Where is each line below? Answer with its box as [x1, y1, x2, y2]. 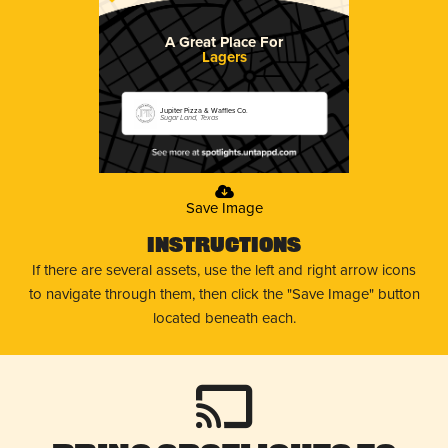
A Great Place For [165, 30, 283, 53]
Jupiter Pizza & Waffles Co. [160, 104, 249, 116]
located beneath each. [152, 306, 296, 329]
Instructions [147, 236, 301, 257]
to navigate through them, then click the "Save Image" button [28, 282, 420, 305]
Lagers [201, 45, 247, 68]
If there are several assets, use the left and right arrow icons [32, 258, 416, 281]
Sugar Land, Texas [160, 111, 219, 123]
